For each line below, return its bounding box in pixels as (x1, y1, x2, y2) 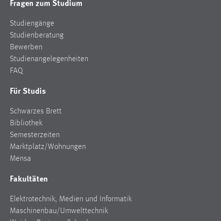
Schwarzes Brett (10, 108, 62, 116)
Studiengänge (10, 20, 54, 28)
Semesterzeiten (10, 131, 60, 140)
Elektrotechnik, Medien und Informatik (10, 195, 132, 204)
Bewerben (10, 43, 42, 52)
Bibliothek (10, 119, 42, 128)
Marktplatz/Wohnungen (10, 143, 86, 151)
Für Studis (10, 85, 46, 97)
